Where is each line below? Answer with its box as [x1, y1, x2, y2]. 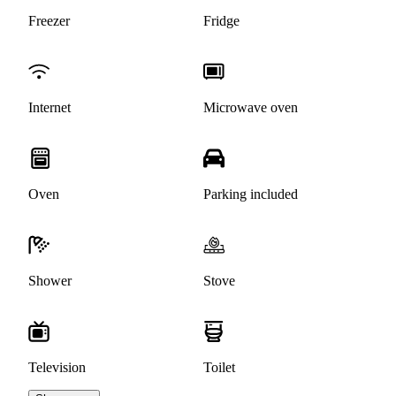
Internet [28, 100, 71, 116]
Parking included [203, 187, 298, 202]
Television [28, 360, 86, 376]
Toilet [203, 360, 235, 376]
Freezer [28, 13, 70, 29]
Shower [28, 273, 72, 289]
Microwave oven [203, 100, 298, 116]
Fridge [203, 13, 240, 29]
